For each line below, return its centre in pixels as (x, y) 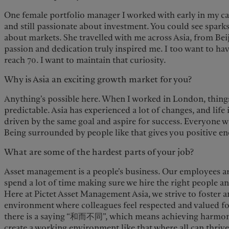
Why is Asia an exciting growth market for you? (98, 80)
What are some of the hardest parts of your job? (99, 152)
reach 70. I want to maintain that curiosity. (85, 60)
